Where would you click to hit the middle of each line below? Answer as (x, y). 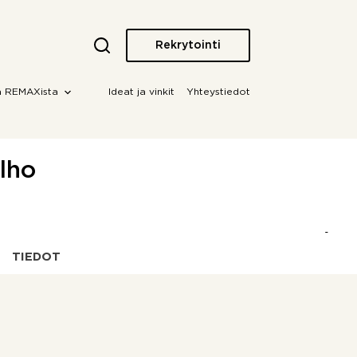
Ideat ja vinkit (141, 92)
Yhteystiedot (218, 92)
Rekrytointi (188, 45)
